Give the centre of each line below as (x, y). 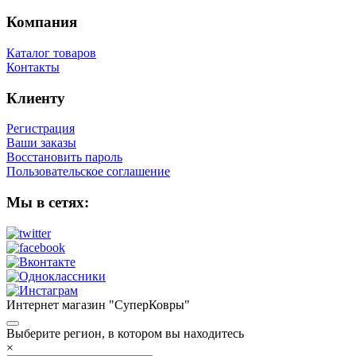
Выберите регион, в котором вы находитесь (125, 333)
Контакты (33, 67)
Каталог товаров (51, 52)
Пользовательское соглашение (88, 172)
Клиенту (36, 98)
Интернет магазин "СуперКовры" (98, 304)
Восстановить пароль (64, 157)
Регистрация (41, 129)
